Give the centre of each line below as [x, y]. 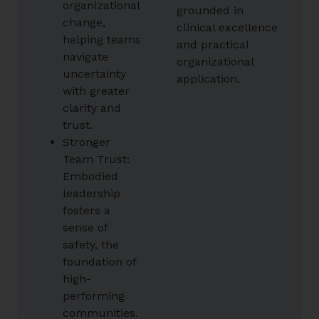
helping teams [102, 39]
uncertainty [94, 73]
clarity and [92, 108]
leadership [91, 193]
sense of [85, 227]
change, [84, 22]
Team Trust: [96, 159]
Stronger [87, 142]
